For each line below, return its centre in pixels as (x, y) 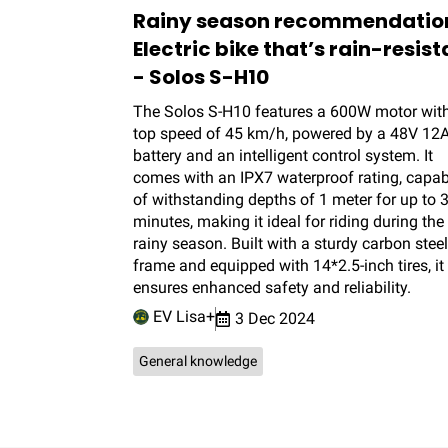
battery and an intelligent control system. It (283, 156)
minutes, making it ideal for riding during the (288, 222)
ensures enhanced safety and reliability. (272, 288)
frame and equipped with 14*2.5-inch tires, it (288, 266)
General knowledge (198, 361)
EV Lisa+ (182, 317)
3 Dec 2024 (275, 319)
